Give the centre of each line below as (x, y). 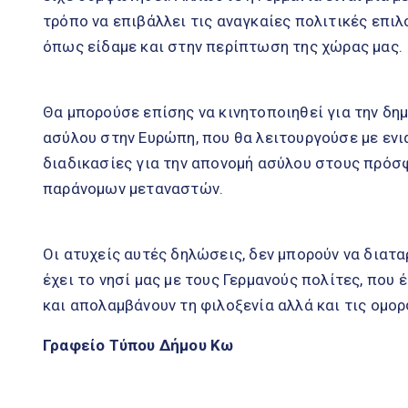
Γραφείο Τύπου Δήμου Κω (138, 345)
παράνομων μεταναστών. (133, 188)
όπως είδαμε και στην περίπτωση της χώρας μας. (223, 46)
